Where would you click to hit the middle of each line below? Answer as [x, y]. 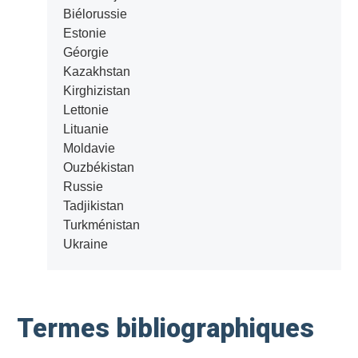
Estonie [84, 34]
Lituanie [86, 129]
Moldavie [89, 149]
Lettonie [86, 110]
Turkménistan [101, 225]
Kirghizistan [96, 91]
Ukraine [85, 245]
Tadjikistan [93, 206]
